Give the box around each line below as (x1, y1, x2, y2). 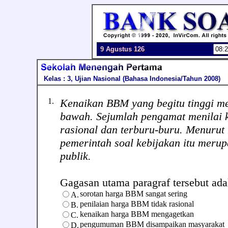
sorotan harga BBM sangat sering (80, 189, 187, 198)
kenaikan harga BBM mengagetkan (80, 210, 194, 218)
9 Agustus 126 (100, 45, 145, 53)
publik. (60, 150, 91, 162)
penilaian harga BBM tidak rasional (80, 199, 194, 208)
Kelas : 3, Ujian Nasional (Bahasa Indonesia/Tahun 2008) (40, 75, 220, 82)
